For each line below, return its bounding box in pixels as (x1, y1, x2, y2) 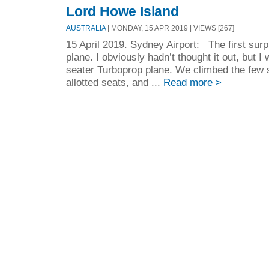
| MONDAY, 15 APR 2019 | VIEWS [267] (106, 24, 234, 32)
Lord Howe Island (66, 4, 179, 20)
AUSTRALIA (66, 24, 106, 32)
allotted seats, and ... (66, 76, 163, 88)
